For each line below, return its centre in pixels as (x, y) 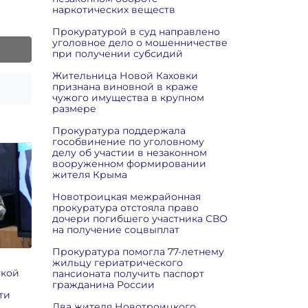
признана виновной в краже (125, 87)
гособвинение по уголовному (128, 142)
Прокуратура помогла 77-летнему (138, 252)
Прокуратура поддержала (119, 131)
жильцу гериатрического (118, 263)
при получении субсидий (118, 54)
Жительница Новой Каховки (125, 76)
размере (74, 109)
